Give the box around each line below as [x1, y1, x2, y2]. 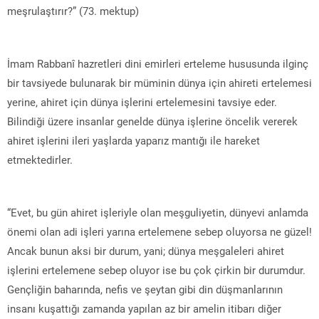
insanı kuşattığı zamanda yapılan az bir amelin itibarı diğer [7, 300, 281, 315]
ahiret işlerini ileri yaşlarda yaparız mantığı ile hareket [7, 132, 260, 147]
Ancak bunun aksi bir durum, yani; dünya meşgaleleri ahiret [7, 243, 284, 258]
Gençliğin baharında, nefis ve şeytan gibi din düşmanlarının [7, 281, 283, 296]
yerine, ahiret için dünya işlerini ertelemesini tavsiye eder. [7, 94, 277, 109]
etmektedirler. [7, 152, 73, 167]
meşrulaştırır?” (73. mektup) [7, 3, 139, 18]
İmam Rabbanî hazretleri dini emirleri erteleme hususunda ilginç [7, 56, 308, 70]
